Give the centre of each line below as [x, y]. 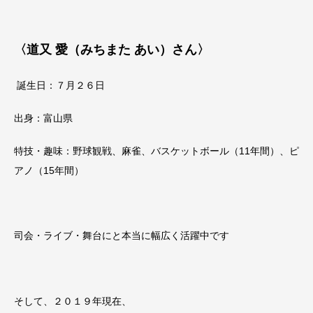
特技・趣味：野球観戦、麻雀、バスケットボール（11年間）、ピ [156, 151]
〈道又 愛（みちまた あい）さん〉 [112, 49]
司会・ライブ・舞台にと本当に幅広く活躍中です [122, 236]
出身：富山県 [43, 118]
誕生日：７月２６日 [61, 86]
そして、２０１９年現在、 [73, 301]
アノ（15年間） [49, 170]
